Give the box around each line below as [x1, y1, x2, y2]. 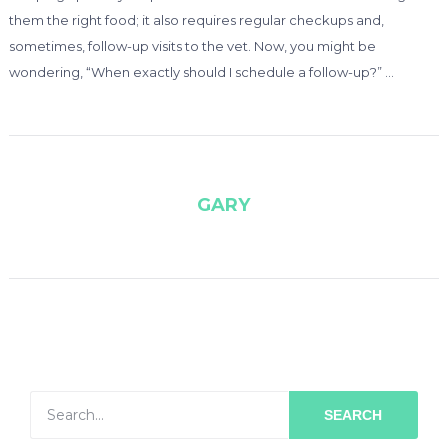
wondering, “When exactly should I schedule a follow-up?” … [8, 64, 394, 81]
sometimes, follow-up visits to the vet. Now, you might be [8, 38, 376, 55]
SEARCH [324, 407, 382, 424]
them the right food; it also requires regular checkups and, [8, 12, 384, 29]
